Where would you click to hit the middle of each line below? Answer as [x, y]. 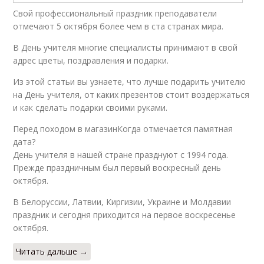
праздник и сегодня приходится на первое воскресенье [125, 215]
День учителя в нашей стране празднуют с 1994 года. [121, 155]
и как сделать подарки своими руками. [90, 108]
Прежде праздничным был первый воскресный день [117, 168]
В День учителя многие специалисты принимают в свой [126, 48]
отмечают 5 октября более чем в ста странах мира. [118, 27]
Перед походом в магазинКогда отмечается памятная [123, 129]
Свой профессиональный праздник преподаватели [115, 14]
